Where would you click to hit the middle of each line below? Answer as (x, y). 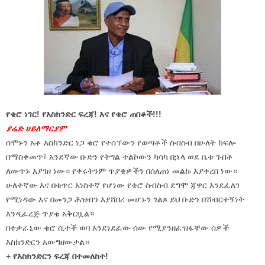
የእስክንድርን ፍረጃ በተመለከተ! (61, 256)
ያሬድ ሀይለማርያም (36, 128)
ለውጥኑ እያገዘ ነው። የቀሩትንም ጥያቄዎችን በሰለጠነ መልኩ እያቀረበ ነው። (122, 171)
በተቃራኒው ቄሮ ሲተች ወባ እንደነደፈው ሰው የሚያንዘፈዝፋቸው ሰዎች (117, 227)
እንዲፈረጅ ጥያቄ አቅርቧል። (50, 213)
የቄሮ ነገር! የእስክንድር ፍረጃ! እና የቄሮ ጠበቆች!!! (84, 114)
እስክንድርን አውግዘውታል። (48, 242)
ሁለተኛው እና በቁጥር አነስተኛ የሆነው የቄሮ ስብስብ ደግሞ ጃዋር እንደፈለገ (123, 185)
